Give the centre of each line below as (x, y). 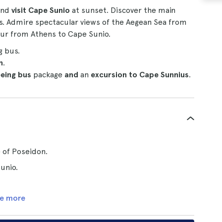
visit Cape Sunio (41, 10)
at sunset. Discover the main (123, 10)
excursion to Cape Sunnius (140, 75)
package (48, 75)
